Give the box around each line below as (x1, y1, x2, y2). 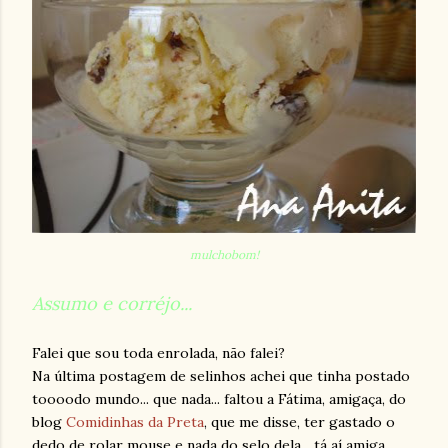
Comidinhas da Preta (66, 413, 204, 431)
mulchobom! (189, 247, 259, 262)
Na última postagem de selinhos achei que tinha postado (32, 367, 410, 385)
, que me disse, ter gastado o (204, 413, 395, 431)
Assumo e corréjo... (32, 292, 192, 315)
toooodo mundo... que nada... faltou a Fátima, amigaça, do (32, 390, 406, 408)
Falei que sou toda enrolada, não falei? (32, 344, 285, 362)
